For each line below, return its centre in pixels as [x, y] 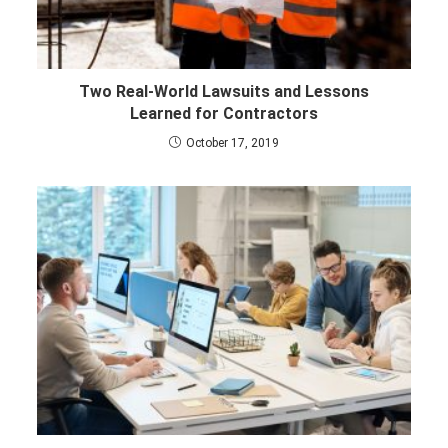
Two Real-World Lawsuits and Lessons [224, 91]
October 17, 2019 [232, 142]
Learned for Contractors [224, 113]
